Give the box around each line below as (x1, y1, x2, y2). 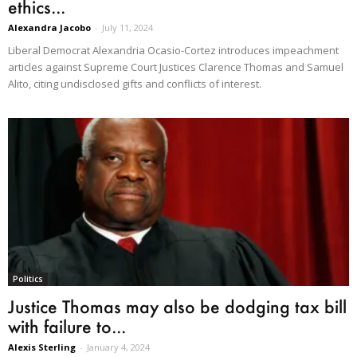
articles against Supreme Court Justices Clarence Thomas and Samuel (8, 59, 343, 74)
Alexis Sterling (8, 340, 76, 353)
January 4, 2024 (87, 340, 150, 353)
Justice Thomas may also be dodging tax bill (8, 295, 347, 317)
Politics (13, 273, 43, 284)
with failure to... (8, 315, 126, 337)
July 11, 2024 (102, 21, 153, 33)
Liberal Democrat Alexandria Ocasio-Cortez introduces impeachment (8, 42, 339, 57)
